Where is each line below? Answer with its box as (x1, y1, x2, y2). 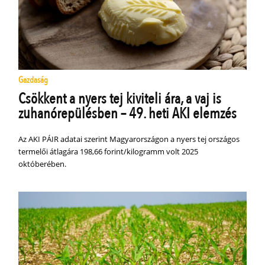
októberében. (18, 159, 67, 170)
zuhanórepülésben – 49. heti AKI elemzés (18, 104, 237, 124)
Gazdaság (18, 74, 49, 86)
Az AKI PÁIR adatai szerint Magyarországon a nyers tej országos (18, 134, 240, 145)
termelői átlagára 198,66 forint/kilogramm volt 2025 (18, 146, 199, 157)
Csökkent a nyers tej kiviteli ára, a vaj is (18, 89, 222, 109)
